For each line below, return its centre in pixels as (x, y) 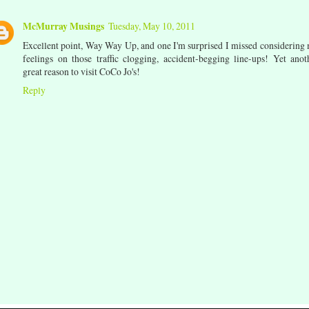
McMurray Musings (63, 26)
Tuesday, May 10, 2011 (152, 26)
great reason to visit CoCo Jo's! (81, 71)
